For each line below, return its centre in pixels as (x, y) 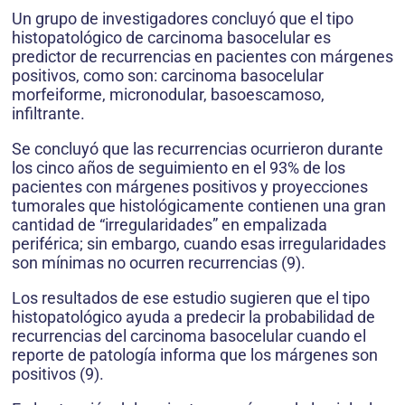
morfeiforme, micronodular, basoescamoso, (168, 94)
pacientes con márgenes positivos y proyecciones (190, 187)
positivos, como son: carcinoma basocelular (168, 75)
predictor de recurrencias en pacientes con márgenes (202, 57)
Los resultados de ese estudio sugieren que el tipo (191, 298)
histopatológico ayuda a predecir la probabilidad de (193, 317)
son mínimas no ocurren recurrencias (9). (159, 263)
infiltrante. (48, 113)
